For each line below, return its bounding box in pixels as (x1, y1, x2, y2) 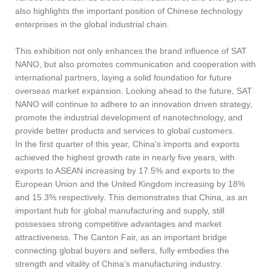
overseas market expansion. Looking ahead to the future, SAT (15, 85, 252, 96)
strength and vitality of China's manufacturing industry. (15, 258, 222, 269)
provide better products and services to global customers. (15, 125, 235, 135)
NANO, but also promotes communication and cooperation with (15, 59, 256, 69)
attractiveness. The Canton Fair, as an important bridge (15, 232, 227, 242)
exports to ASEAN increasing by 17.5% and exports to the (15, 165, 235, 175)
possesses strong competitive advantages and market (15, 218, 221, 229)
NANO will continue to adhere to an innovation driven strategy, (15, 99, 252, 109)
